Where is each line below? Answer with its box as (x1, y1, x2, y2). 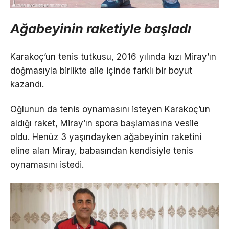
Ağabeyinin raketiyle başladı (10, 20, 191, 37)
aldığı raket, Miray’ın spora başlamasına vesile (10, 118, 199, 128)
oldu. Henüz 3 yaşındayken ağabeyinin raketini (10, 131, 201, 142)
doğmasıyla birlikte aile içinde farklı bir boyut (10, 65, 192, 76)
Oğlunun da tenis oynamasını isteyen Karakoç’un (10, 104, 210, 114)
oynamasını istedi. (10, 159, 84, 170)
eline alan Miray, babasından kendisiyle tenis (10, 145, 193, 156)
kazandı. (10, 79, 44, 89)
